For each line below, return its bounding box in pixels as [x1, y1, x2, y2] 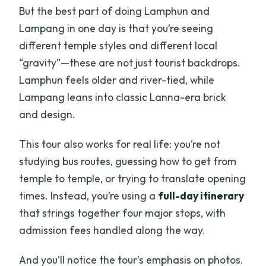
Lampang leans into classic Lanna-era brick [19, 90, 227, 104]
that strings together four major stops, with [19, 205, 226, 220]
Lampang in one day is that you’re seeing [19, 21, 214, 35]
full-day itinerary [158, 188, 245, 202]
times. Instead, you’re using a [19, 188, 159, 202]
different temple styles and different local [19, 38, 218, 52]
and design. [19, 107, 76, 121]
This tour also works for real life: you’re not [19, 137, 221, 151]
